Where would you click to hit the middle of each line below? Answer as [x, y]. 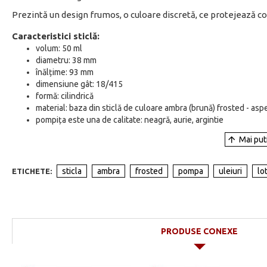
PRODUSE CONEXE [199, 231]
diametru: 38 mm [66, 60]
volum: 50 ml [59, 48]
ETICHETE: [32, 171]
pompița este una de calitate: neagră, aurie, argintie [131, 120]
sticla [72, 171]
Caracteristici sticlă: [56, 36]
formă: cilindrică [65, 96]
